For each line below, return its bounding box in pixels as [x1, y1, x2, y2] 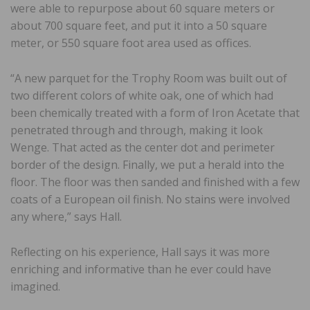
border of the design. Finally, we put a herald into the [10, 156, 284, 172]
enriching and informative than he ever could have [10, 261, 271, 277]
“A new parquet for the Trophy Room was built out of [10, 70, 287, 86]
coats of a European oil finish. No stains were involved [10, 191, 290, 207]
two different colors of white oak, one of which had [10, 87, 273, 103]
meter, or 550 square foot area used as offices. [10, 35, 251, 51]
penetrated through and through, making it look [10, 122, 263, 138]
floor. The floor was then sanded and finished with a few [10, 174, 300, 190]
